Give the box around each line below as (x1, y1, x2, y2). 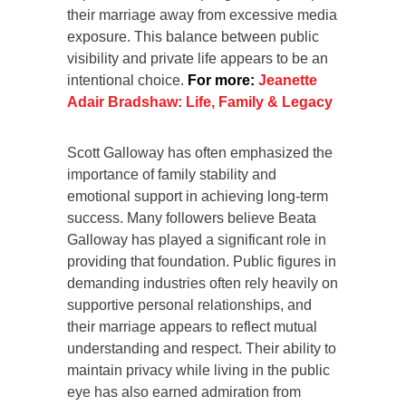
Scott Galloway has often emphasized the (67, 144, 333, 160)
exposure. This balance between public (67, 28, 319, 44)
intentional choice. (67, 72, 188, 88)
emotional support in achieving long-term (67, 188, 328, 204)
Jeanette (258, 72, 317, 88)
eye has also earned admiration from (67, 383, 301, 400)
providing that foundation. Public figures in (67, 253, 336, 269)
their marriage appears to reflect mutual (67, 318, 317, 334)
